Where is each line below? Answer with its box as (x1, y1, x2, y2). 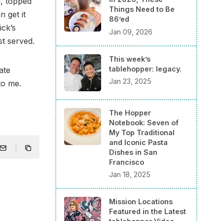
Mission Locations (109, 197, 173, 206)
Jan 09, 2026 (109, 27, 152, 36)
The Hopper (109, 108, 151, 117)
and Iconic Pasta (109, 138, 168, 147)
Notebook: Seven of (109, 118, 179, 127)
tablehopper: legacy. (109, 64, 182, 73)
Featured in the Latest (109, 207, 186, 216)
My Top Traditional (109, 128, 175, 137)
